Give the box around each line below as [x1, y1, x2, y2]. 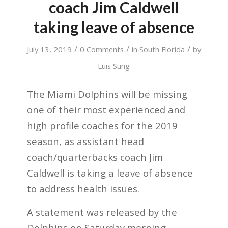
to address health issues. [26, 182, 139, 195]
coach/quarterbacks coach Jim [26, 150, 163, 163]
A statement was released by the [26, 206, 177, 219]
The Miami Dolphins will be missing [26, 87, 187, 100]
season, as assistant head [26, 134, 144, 148]
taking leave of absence [33, 18, 194, 36]
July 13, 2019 [26, 44, 72, 54]
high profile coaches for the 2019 [26, 119, 178, 132]
